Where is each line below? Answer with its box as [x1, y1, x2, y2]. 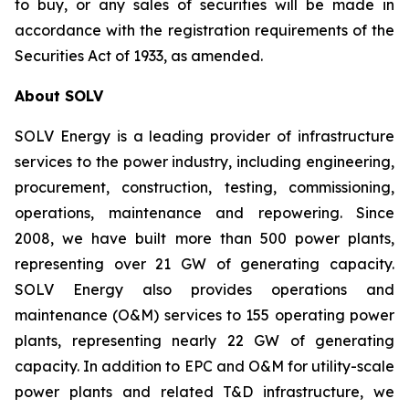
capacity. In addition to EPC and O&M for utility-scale [15, 357, 394, 375]
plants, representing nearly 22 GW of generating [15, 331, 394, 350]
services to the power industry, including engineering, [15, 152, 394, 171]
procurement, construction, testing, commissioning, [15, 178, 394, 196]
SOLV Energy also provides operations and [15, 280, 394, 299]
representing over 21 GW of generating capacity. [15, 255, 394, 273]
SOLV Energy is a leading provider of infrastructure [15, 127, 394, 145]
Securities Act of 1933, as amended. [15, 47, 263, 65]
